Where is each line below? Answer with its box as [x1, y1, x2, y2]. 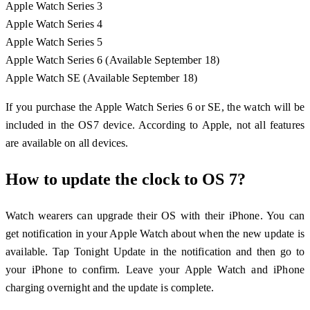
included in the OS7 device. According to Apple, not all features [6, 118, 304, 131]
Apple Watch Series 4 [6, 17, 103, 30]
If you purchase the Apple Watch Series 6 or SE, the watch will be [6, 100, 304, 113]
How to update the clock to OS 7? [6, 170, 246, 188]
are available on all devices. [6, 136, 129, 149]
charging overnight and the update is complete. [6, 281, 215, 293]
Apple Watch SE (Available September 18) [6, 71, 198, 84]
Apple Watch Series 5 [6, 35, 103, 48]
